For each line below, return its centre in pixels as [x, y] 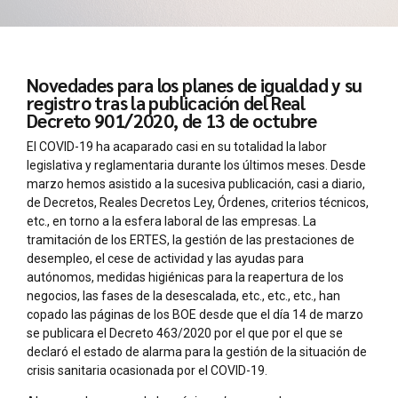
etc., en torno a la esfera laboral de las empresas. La [171, 221]
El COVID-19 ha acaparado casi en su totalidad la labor [177, 146]
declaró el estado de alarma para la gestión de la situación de [197, 351]
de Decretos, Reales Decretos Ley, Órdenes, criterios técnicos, [198, 202]
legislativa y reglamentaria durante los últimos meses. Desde [196, 165]
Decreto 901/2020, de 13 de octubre [172, 121]
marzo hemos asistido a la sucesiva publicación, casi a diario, [196, 183]
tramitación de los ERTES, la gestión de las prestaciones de [191, 239]
